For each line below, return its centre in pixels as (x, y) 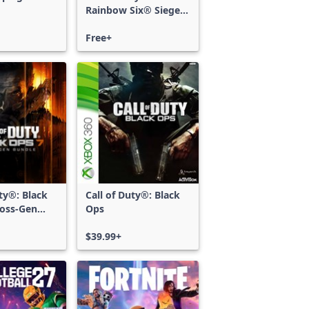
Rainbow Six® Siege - (136, 10)
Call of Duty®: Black (133, 195)
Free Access (113, 24)
